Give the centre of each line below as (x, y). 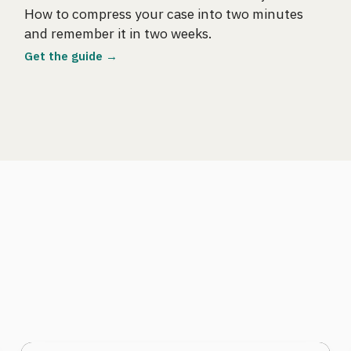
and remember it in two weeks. (118, 33)
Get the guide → (71, 55)
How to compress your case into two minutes (164, 13)
